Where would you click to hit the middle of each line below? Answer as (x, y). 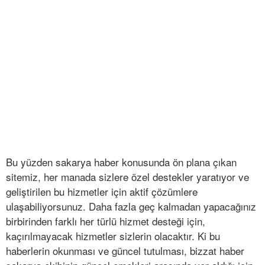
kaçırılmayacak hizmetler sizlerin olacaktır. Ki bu (113, 236)
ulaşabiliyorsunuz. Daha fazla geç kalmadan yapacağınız (131, 206)
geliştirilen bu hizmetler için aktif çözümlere (102, 192)
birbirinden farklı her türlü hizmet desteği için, (106, 221)
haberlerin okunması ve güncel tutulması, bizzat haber (125, 251)
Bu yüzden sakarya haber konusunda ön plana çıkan (121, 162)
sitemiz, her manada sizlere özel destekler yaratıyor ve (127, 177)
